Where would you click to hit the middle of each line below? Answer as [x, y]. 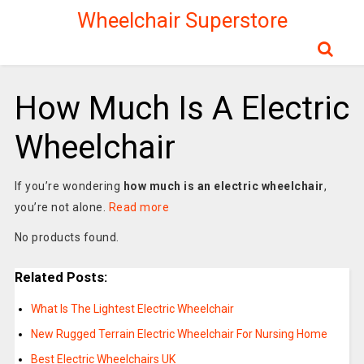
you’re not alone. [61, 207]
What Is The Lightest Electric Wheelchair [132, 309]
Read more [139, 207]
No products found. [67, 237]
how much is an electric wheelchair [223, 186]
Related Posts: [61, 277]
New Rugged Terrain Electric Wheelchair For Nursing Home [179, 334]
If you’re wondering [69, 186]
